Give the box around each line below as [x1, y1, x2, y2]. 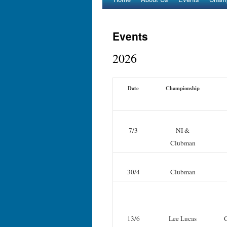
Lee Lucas [169, 214, 197, 223]
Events [112, 28, 148, 44]
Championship [166, 84, 200, 92]
